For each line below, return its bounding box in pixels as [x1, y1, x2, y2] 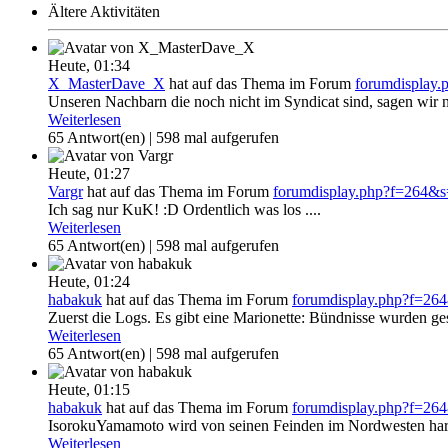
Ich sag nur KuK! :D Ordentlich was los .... [48, 201, 321, 219]
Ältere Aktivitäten [48, 3, 160, 21]
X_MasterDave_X [48, 75, 165, 93]
